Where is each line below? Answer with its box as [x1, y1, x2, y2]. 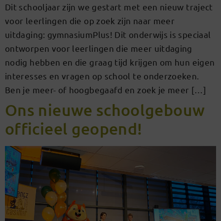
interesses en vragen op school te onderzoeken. [5, 70, 199, 81]
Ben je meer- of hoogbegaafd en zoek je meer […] [5, 84, 206, 95]
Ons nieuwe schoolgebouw [5, 100, 205, 119]
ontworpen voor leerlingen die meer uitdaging [5, 42, 192, 53]
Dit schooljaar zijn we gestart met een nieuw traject [5, 1, 213, 12]
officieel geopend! [5, 118, 143, 138]
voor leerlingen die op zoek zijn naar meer [5, 15, 175, 26]
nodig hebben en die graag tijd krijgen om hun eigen [5, 56, 215, 67]
